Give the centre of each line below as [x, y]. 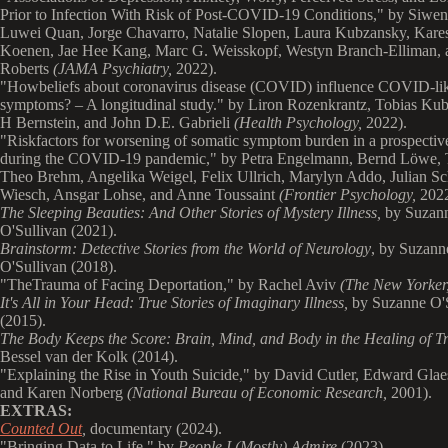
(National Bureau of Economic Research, [257, 392]
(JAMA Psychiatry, [112, 68]
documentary [129, 428]
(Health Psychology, [298, 122]
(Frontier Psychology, [347, 194]
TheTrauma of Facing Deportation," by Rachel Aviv [173, 284]
